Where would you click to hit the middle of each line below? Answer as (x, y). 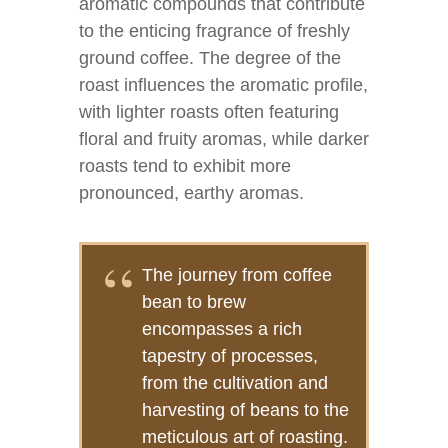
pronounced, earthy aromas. (191, 193)
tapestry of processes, (230, 356)
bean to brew (194, 302)
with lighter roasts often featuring (209, 112)
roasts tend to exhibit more (185, 166)
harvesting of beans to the (245, 410)
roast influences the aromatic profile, (223, 85)
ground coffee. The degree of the (210, 58)
